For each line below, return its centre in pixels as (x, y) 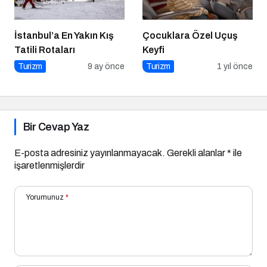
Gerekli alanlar (197, 153)
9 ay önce (106, 66)
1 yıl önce (235, 66)
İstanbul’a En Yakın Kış (64, 35)
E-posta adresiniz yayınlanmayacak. (90, 153)
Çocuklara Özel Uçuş (190, 35)
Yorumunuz (45, 197)
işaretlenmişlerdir (49, 165)
